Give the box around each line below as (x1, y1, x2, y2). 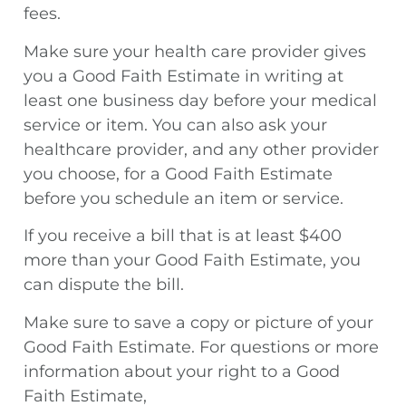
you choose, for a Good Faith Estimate (24, 163, 333, 184)
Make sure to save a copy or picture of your (24, 312, 373, 333)
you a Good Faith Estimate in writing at (24, 65, 343, 86)
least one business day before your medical (24, 90, 377, 111)
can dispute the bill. (24, 275, 184, 295)
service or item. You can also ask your (24, 114, 327, 135)
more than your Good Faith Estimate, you (24, 250, 361, 271)
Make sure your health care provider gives (24, 41, 366, 62)
